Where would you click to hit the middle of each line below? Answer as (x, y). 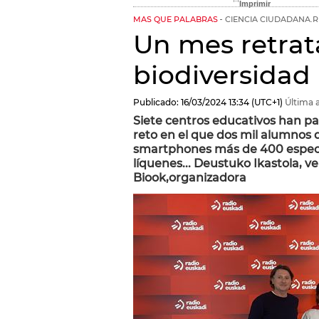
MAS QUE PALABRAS (176, 20)
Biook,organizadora (190, 178)
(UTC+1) (266, 102)
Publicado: (156, 102)
